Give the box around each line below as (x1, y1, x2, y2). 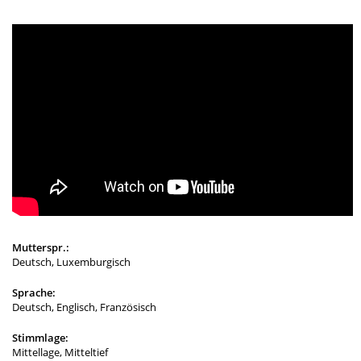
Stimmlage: (12, 330, 68, 346)
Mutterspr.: (12, 240, 69, 255)
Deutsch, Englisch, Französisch (12, 300, 156, 315)
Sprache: (12, 285, 56, 301)
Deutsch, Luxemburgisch (12, 255, 131, 270)
